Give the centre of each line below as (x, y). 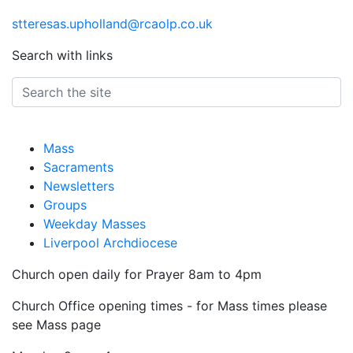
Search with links (62, 55)
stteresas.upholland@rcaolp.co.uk (112, 24)
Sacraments (78, 167)
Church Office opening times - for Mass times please (169, 306)
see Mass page (56, 325)
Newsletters (79, 186)
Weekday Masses (95, 224)
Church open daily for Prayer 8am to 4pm (137, 274)
